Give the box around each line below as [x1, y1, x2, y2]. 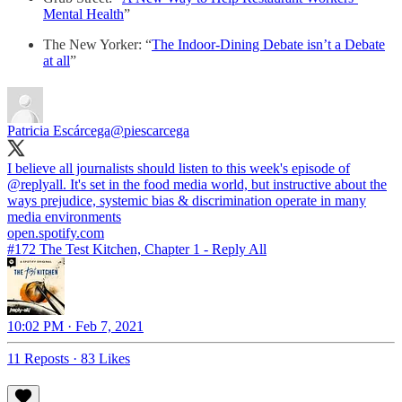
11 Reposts [7, 351, 69, 367]
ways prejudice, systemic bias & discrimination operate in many [7, 193, 366, 209]
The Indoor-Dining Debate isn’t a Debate [152, 37, 385, 53]
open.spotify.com [7, 225, 104, 241]
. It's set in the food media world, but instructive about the [63, 177, 387, 193]
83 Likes [81, 351, 130, 367]
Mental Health [43, 6, 124, 22]
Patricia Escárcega [7, 123, 110, 139]
